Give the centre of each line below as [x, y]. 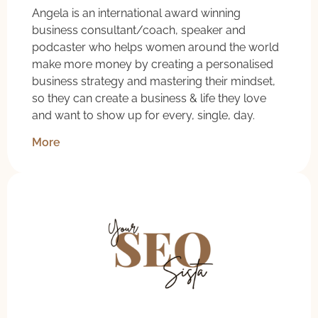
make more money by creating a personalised [153, 64]
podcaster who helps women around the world [155, 47]
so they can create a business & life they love [149, 98]
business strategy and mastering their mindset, [154, 81]
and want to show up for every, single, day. [143, 115]
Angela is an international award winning [136, 13]
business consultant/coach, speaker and [139, 30]
